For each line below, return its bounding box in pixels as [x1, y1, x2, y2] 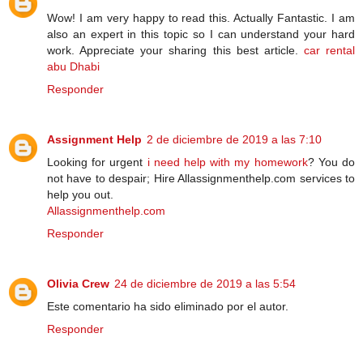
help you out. [47, 187, 113, 201]
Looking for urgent [47, 155, 147, 169]
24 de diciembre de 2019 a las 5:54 [114, 276, 296, 290]
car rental [303, 43, 355, 57]
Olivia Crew [47, 276, 109, 290]
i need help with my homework [147, 155, 308, 169]
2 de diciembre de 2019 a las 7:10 [147, 132, 322, 146]
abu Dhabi [47, 59, 100, 73]
